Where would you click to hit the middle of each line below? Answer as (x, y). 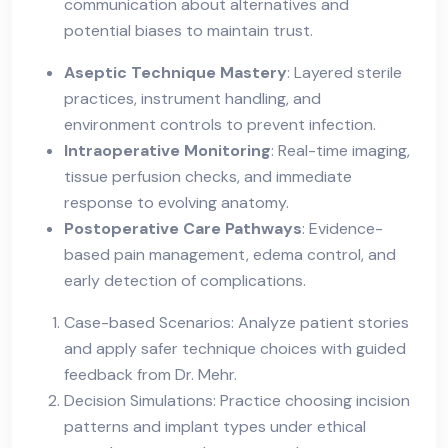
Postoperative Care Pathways (183, 228)
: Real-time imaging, (340, 150)
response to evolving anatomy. (176, 202)
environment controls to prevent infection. (220, 124)
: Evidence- (342, 228)
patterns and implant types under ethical (215, 426)
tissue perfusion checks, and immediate (208, 176)
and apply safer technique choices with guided (235, 348)
